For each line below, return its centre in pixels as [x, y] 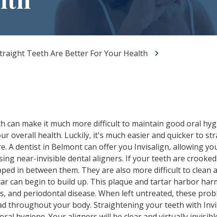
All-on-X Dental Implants [74, 15]
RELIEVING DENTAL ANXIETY [87, 48]
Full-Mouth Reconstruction [77, 31]
